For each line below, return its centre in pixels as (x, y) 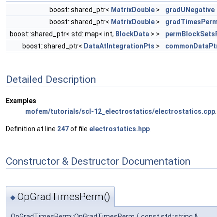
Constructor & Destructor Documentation (98, 161)
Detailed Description (51, 79)
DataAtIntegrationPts (119, 46)
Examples (21, 101)
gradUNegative (190, 10)
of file (79, 129)
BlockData (132, 34)
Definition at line (31, 129)
